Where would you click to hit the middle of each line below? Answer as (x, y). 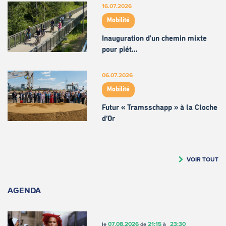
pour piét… (120, 49)
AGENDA (24, 190)
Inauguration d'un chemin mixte (154, 38)
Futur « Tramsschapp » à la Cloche (159, 107)
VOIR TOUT (203, 159)
